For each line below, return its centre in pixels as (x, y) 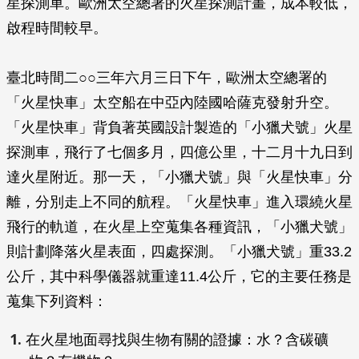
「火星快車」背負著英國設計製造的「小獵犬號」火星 (179, 127)
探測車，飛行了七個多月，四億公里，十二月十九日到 (179, 152)
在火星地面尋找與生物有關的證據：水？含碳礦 (177, 340)
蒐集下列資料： (57, 301)
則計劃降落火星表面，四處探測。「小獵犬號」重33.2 (179, 252)
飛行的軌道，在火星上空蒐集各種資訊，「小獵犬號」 (179, 227)
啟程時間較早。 (57, 28)
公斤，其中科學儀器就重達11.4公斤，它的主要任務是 (179, 276)
